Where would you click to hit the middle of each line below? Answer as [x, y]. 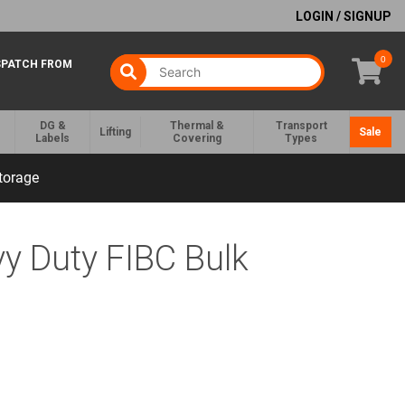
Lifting [115, 132]
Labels [53, 139]
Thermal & [197, 126]
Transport [301, 126]
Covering [197, 139]
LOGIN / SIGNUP [344, 16]
